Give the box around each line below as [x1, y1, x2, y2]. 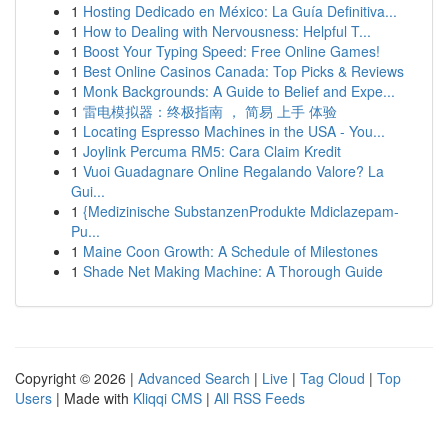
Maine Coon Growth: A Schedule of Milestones [83, 241, 378, 261]
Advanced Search [138, 368, 250, 388]
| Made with [52, 388, 133, 408]
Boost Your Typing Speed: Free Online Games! [83, 41, 380, 61]
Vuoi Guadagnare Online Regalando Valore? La [83, 161, 384, 181]
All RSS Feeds [214, 388, 305, 408]
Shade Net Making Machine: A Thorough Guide [83, 261, 383, 281]
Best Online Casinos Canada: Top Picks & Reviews [83, 61, 404, 81]
